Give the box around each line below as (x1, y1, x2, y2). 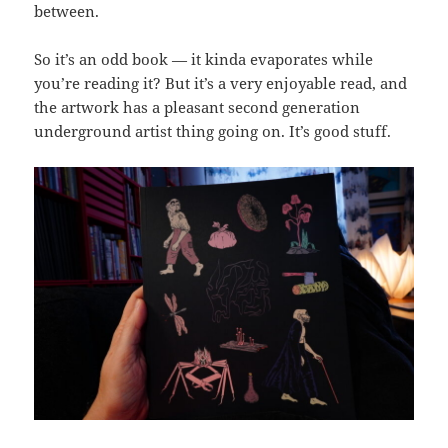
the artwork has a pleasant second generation (34, 96, 361, 117)
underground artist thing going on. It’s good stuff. (34, 120, 392, 141)
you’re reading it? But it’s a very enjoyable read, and (34, 72, 408, 93)
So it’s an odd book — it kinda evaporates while (34, 48, 374, 69)
